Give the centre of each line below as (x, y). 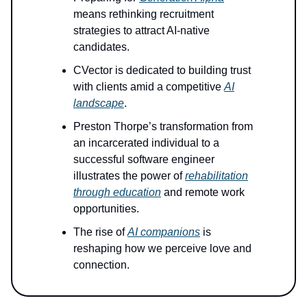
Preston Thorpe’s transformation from (163, 126)
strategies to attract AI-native (142, 30)
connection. (101, 265)
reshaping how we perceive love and (162, 248)
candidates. (101, 47)
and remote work (203, 192)
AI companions (164, 232)
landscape (99, 103)
